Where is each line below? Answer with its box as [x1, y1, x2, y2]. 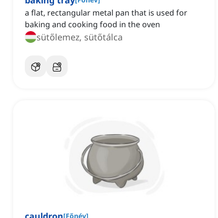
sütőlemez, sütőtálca [36, 31, 123, 43]
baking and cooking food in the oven [25, 19, 160, 30]
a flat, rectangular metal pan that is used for [25, 7, 187, 18]
